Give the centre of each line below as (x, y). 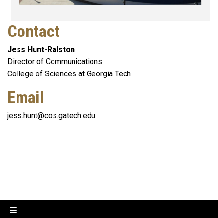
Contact (34, 31)
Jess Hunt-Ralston (41, 49)
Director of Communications (55, 61)
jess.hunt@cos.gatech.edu (51, 116)
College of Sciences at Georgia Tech (69, 73)
